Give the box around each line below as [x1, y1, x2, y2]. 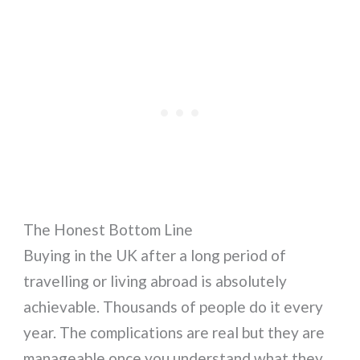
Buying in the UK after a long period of [23, 245, 287, 264]
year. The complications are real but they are [23, 322, 325, 342]
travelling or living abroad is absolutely [23, 271, 288, 290]
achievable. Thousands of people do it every [23, 297, 324, 316]
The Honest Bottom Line [23, 219, 194, 239]
